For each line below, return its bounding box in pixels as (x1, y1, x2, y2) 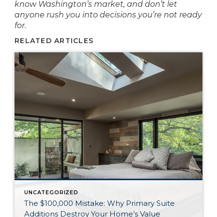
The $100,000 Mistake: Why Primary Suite (24, 199, 175, 208)
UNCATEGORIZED (24, 189, 78, 196)
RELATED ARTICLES (15, 36, 94, 45)
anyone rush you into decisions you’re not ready (15, 10, 202, 19)
